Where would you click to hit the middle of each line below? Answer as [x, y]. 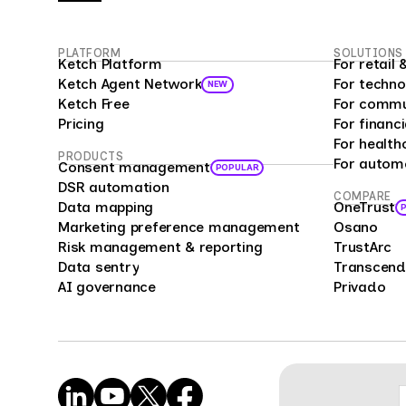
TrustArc [362, 247]
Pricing [81, 124]
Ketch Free [94, 104]
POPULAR [237, 167]
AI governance [107, 287]
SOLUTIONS [368, 53]
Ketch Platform [110, 64]
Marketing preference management [179, 227]
